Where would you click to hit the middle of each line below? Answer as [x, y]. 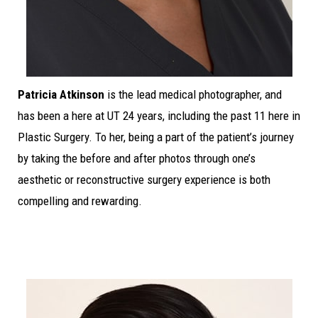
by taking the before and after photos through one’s [137, 158]
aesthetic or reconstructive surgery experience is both [144, 179]
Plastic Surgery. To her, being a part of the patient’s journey [156, 137]
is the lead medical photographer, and [193, 94]
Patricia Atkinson [61, 94]
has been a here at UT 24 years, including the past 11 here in [159, 115]
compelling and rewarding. [80, 201]
